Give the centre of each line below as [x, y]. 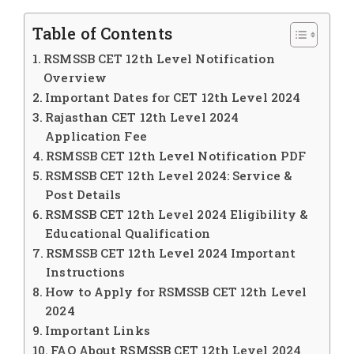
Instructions [86, 272]
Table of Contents [102, 34]
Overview [75, 78]
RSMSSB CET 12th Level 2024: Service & [168, 176]
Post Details [83, 195]
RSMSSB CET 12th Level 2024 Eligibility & [177, 215]
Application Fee [96, 136]
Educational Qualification [128, 233]
